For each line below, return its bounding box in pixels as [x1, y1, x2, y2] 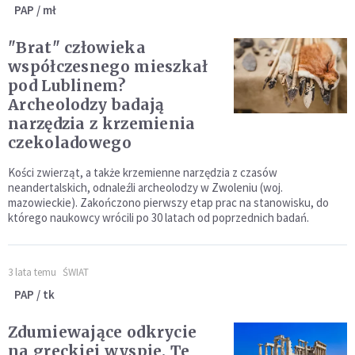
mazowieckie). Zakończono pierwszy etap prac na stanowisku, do [8, 195, 329, 211]
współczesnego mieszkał [8, 57, 208, 77]
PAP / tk [14, 287, 55, 303]
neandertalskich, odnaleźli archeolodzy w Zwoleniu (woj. [8, 180, 283, 196]
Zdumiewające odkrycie [8, 323, 197, 342]
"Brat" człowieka [8, 38, 146, 58]
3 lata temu [8, 265, 56, 280]
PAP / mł [14, 2, 56, 18]
